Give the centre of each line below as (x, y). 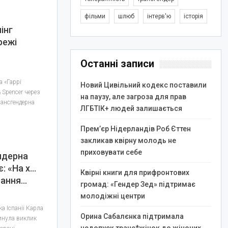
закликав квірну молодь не (128, 140)
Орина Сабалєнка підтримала (132, 216)
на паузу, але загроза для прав (133, 97)
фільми (95, 16)
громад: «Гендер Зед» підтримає (138, 184)
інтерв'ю (159, 16)
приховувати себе (111, 152)
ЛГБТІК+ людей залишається (131, 108)
